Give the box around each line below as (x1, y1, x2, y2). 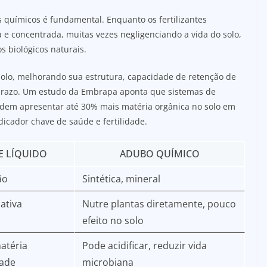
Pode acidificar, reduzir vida (82, 238, 207, 252)
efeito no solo (82, 213, 144, 227)
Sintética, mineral (82, 172, 160, 185)
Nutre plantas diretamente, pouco (82, 197, 236, 210)
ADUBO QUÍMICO (120, 147, 200, 160)
